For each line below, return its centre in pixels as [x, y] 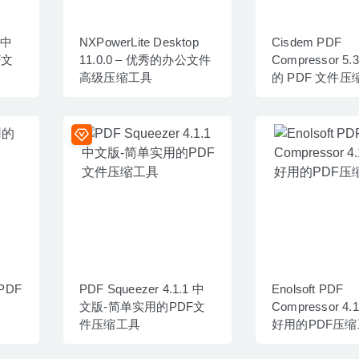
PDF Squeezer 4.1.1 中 [142, 288]
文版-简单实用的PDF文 [143, 306]
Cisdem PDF [307, 42]
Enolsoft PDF [308, 288]
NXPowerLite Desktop [139, 42]
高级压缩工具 [116, 77]
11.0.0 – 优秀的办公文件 [145, 59]
